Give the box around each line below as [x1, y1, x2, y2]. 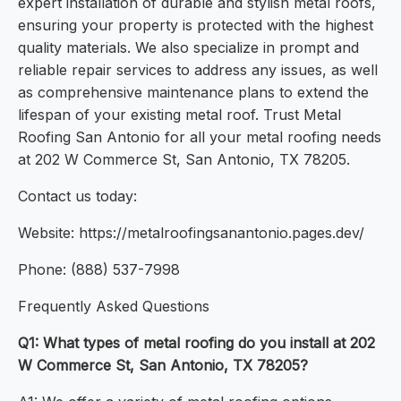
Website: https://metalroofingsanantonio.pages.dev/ [18, 224, 364, 243]
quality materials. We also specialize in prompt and [18, 38, 359, 57]
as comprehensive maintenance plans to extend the [18, 83, 369, 102]
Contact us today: [18, 187, 137, 206]
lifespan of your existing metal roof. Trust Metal [18, 106, 341, 124]
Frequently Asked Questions [18, 297, 209, 316]
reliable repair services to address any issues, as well [18, 61, 378, 80]
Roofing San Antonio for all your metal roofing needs [18, 128, 381, 147]
